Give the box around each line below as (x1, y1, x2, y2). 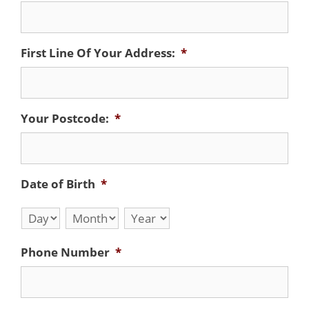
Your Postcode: (21, 110, 109, 126)
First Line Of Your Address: (21, 45, 175, 61)
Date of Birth (21, 176, 95, 192)
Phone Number (21, 244, 110, 260)
